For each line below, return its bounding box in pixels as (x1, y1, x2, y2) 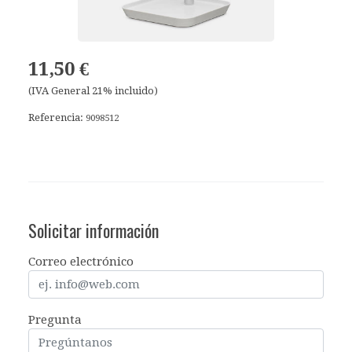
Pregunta (28, 312, 82, 327)
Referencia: (28, 111, 86, 123)
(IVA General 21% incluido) (28, 84, 158, 97)
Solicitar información (28, 217, 159, 243)
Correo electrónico (28, 254, 134, 269)
